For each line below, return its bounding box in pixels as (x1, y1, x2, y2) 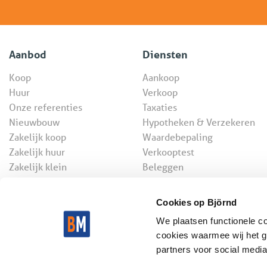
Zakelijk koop (9, 131, 66, 144)
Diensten (142, 48, 188, 61)
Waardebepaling (142, 131, 213, 144)
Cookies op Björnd (156, 197, 237, 207)
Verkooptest (142, 145, 194, 159)
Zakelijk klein (9, 160, 67, 173)
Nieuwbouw (9, 116, 60, 129)
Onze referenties (9, 101, 82, 114)
